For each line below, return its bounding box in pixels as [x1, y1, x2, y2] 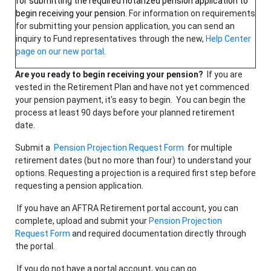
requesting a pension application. [15, 181, 145, 191]
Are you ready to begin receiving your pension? [15, 70, 205, 80]
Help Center [206, 34, 251, 44]
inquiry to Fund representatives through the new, [16, 34, 206, 44]
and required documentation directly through [70, 229, 246, 239]
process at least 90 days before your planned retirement [15, 108, 235, 118]
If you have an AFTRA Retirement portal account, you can [15, 203, 238, 214]
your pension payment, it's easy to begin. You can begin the [15, 95, 246, 105]
